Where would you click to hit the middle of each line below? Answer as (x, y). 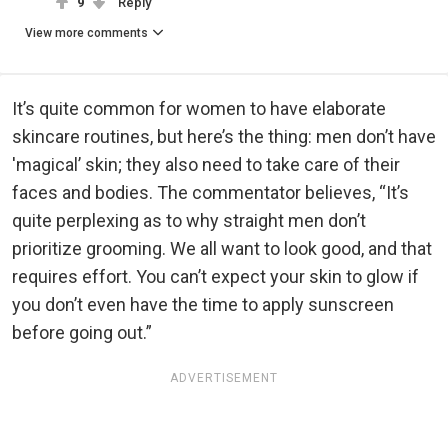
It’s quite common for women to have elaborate (199, 109)
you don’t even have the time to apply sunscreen (203, 305)
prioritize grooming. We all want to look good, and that (222, 249)
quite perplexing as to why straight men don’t (189, 221)
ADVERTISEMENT (224, 378)
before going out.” (82, 333)
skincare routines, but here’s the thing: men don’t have (224, 137)
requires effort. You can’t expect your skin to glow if (215, 277)
